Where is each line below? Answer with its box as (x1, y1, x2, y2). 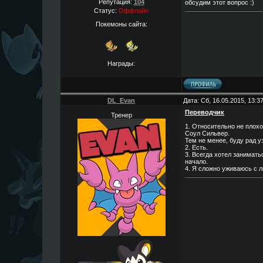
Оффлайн (119, 7, 149, 14)
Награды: (107, 59, 135, 67)
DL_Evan (107, 97, 135, 104)
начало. (185, 158, 208, 165)
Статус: (94, 7, 119, 14)
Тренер (110, 112, 132, 119)
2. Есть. (185, 144, 208, 151)
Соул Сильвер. (185, 130, 230, 137)
